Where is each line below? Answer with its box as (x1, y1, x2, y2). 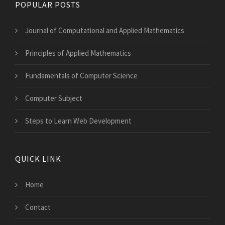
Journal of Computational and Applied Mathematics (25, 25, 184, 35)
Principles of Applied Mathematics (25, 48, 131, 58)
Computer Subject (25, 93, 82, 103)
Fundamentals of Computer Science (25, 70, 138, 80)
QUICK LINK (15, 153, 61, 164)
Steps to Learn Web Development (25, 116, 132, 126)
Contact (25, 202, 51, 212)
